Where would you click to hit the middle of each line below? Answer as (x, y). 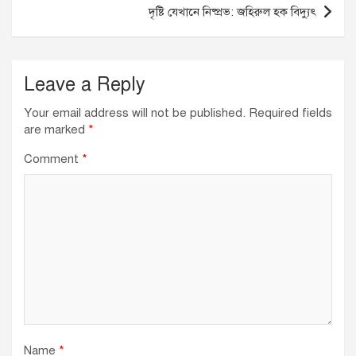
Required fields (290, 113)
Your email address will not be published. (135, 113)
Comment (53, 159)
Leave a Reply (85, 85)
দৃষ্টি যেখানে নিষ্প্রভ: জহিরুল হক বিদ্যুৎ (232, 12)
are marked (56, 130)
